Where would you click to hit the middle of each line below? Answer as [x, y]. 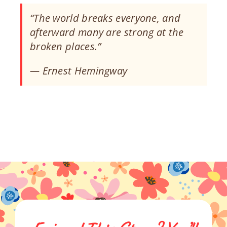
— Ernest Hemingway [79, 70]
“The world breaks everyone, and [105, 18]
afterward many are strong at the [107, 32]
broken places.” [65, 46]
